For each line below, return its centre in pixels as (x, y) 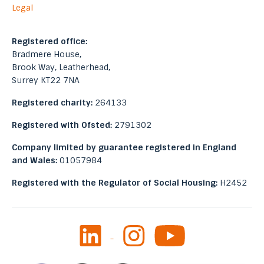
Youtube (173, 231)
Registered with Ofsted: (62, 125)
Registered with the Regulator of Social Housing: (116, 182)
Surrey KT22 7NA (46, 80)
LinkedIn (99, 231)
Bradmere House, (47, 54)
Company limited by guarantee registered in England (124, 147)
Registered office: (49, 41)
